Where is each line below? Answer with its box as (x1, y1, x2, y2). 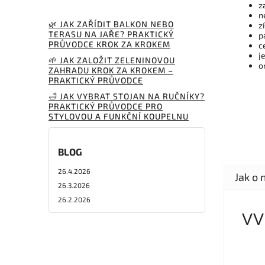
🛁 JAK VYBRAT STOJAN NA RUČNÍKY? (49, 91, 205, 101)
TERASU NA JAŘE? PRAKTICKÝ (49, 28, 174, 39)
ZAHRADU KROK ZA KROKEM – (49, 64, 173, 75)
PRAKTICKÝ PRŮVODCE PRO (49, 101, 163, 111)
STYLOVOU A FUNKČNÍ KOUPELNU (49, 111, 189, 121)
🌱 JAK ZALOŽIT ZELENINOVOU (49, 54, 175, 65)
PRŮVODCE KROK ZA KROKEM (49, 38, 170, 49)
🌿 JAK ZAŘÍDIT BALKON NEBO (49, 18, 174, 29)
